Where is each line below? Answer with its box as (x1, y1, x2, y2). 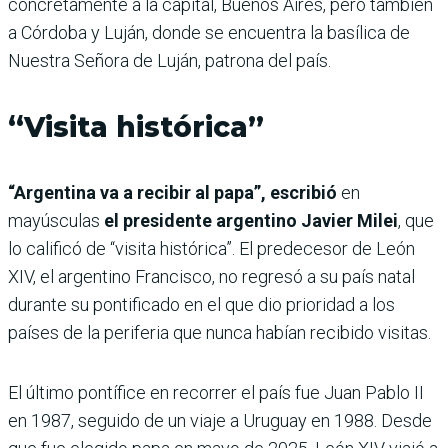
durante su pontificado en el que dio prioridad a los (8, 293, 395, 315)
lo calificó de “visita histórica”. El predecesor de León (8, 237, 415, 259)
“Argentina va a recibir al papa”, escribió (8, 181, 341, 203)
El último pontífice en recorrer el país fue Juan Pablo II (8, 381, 424, 403)
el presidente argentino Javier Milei (104, 209, 398, 231)
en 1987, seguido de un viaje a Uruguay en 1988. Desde (8, 409, 432, 431)
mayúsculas (8, 209, 104, 231)
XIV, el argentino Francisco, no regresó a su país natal (8, 265, 415, 287)
